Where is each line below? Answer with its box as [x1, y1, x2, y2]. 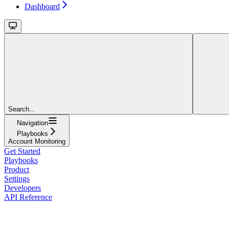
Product [4, 165, 29, 174]
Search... [8, 105, 35, 113]
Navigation [16, 119, 48, 127]
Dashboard [25, 2, 60, 11]
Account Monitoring [8, 137, 65, 145]
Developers [4, 183, 41, 192]
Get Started [4, 146, 40, 155]
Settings [4, 174, 30, 183]
